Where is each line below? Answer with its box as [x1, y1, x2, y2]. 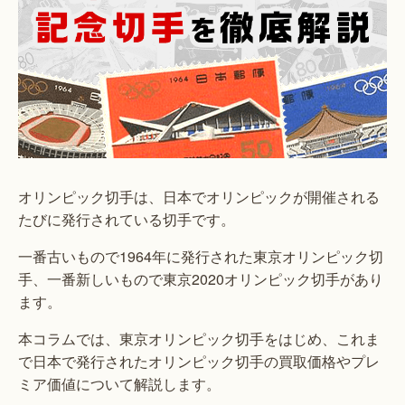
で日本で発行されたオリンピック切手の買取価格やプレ [18, 350, 380, 372]
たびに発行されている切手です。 [18, 208, 235, 230]
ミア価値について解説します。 [18, 372, 221, 394]
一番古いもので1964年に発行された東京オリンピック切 [18, 245, 383, 267]
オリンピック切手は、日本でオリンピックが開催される [18, 185, 380, 207]
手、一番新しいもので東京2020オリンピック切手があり [18, 268, 383, 289]
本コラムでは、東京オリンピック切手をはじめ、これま [18, 327, 380, 349]
